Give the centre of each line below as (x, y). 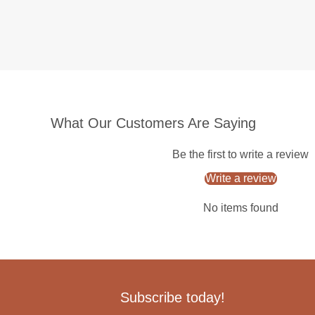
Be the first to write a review (240, 154)
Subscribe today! (172, 297)
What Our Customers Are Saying (153, 123)
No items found (240, 207)
